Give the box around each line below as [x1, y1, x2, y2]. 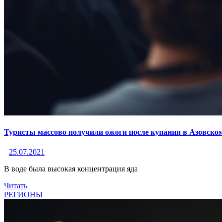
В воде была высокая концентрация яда [4, 164, 138, 173]
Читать [4, 181, 27, 190]
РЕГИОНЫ [4, 190, 43, 199]
